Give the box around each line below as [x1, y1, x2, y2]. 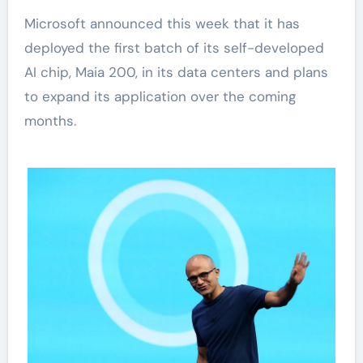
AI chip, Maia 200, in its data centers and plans [23, 63, 328, 82]
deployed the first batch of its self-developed [23, 39, 324, 58]
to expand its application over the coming [23, 88, 296, 106]
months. [23, 112, 76, 130]
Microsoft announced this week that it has [23, 15, 36, 33]
